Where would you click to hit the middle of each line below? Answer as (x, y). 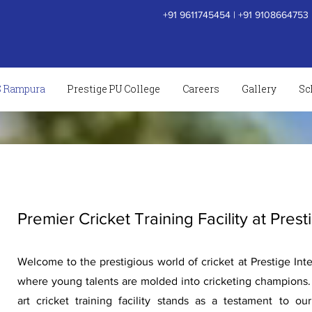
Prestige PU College (114, 89)
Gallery (259, 89)
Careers (201, 89)
